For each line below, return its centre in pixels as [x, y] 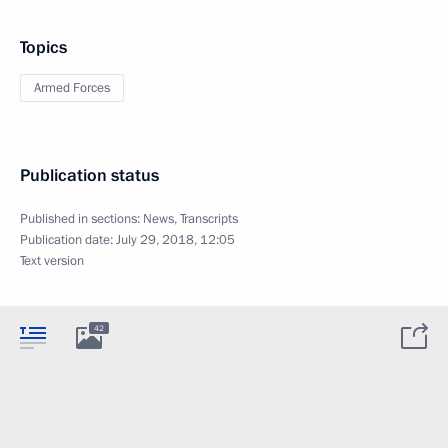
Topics [43, 47]
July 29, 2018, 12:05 [175, 240]
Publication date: [68, 240]
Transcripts [209, 219]
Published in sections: [81, 219]
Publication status [89, 175]
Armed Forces [72, 88]
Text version [52, 261]
